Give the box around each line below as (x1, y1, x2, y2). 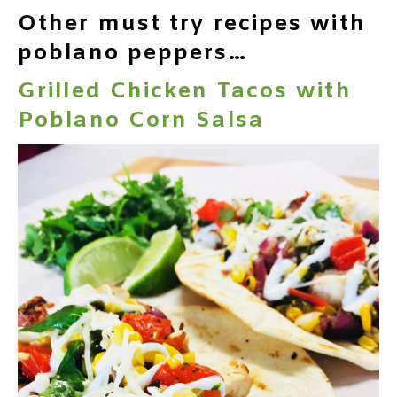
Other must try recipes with (18, 9, 366, 39)
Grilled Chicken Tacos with (18, 76, 352, 106)
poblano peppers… (18, 38, 247, 68)
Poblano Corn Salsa (18, 105, 264, 136)
